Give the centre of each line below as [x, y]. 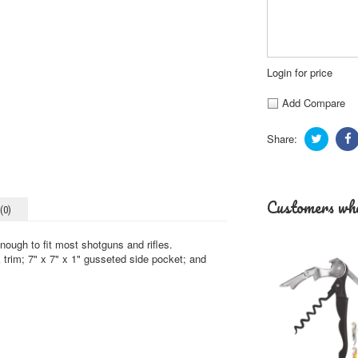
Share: [282, 139]
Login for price [300, 72]
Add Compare [312, 103]
